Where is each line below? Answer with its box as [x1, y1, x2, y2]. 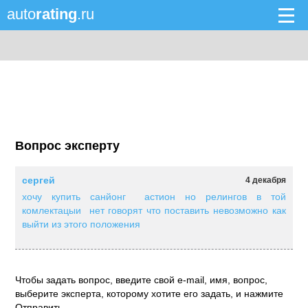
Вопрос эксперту [15, 139, 120, 153]
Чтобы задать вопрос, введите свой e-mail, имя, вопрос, [15, 274, 268, 285]
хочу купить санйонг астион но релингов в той [22, 191, 286, 202]
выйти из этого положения [22, 219, 141, 230]
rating [36, 5, 77, 23]
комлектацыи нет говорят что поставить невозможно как [22, 205, 286, 216]
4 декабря [245, 175, 286, 185]
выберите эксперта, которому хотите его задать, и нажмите [15, 288, 284, 299]
